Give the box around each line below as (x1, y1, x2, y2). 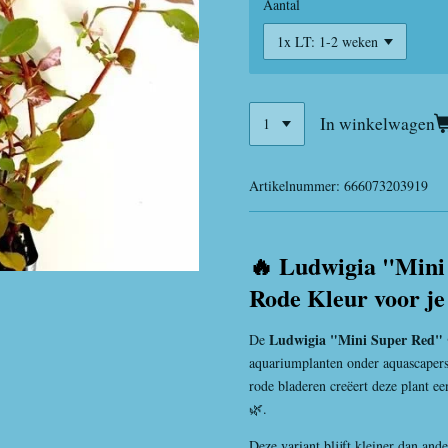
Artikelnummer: (249, 175, 340, 195)
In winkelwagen (319, 112, 435, 136)
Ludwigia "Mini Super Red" (269, 329, 443, 350)
